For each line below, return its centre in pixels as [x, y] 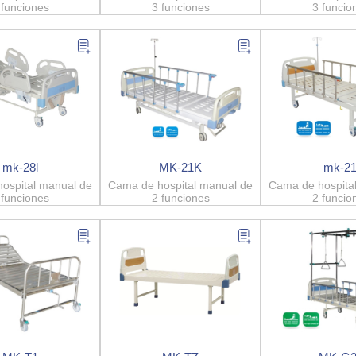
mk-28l [20, 167]
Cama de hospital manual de [181, 185]
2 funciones [180, 197]
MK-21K [181, 167]
